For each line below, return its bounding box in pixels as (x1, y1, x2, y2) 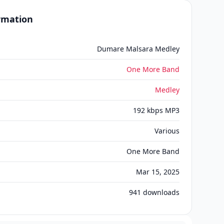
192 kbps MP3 (133, 105, 179, 115)
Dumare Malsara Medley (97, 44, 179, 53)
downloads (141, 187, 179, 197)
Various (154, 126, 179, 135)
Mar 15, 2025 (136, 167, 179, 176)
